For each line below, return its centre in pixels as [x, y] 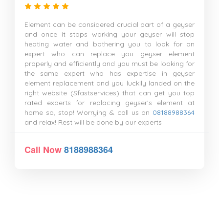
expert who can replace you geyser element [109, 54]
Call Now [44, 150]
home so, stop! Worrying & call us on [88, 112]
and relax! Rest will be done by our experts [93, 122]
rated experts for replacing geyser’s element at [109, 103]
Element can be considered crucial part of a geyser [109, 24]
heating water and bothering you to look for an [109, 44]
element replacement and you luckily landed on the [109, 83]
